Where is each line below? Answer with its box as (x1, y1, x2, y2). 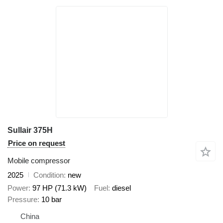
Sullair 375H (7, 125, 53, 134)
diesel (112, 184, 131, 193)
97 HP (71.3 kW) (32, 184, 87, 193)
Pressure (7, 195, 37, 204)
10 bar (41, 195, 62, 204)
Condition (33, 170, 64, 179)
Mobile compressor (7, 156, 70, 165)
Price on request (8, 138, 65, 147)
